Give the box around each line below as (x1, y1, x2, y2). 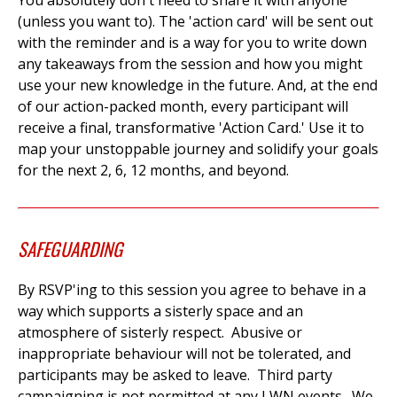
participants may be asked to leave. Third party (18, 365, 332, 385)
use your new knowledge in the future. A (18, 75, 286, 96)
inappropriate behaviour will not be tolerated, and (18, 344, 351, 364)
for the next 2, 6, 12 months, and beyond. (18, 160, 289, 181)
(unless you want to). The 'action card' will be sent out (18, 12, 373, 32)
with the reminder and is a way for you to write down (18, 33, 367, 53)
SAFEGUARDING (18, 235, 123, 263)
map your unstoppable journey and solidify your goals (18, 139, 378, 160)
